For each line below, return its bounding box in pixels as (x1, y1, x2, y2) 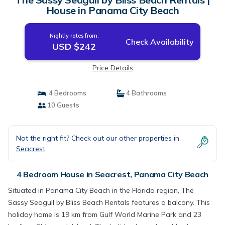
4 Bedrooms (45, 89, 86, 97)
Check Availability (125, 37, 194, 47)
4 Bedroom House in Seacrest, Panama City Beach (16, 169, 209, 179)
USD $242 (52, 41, 96, 52)
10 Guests (45, 101, 79, 109)
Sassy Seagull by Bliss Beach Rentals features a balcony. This (8, 198, 210, 207)
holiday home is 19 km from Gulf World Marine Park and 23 (8, 210, 201, 219)
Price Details (92, 63, 133, 72)
